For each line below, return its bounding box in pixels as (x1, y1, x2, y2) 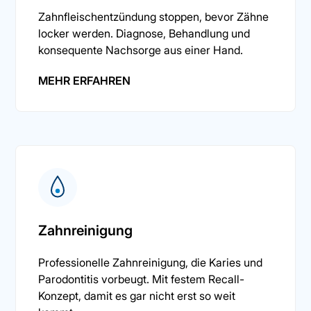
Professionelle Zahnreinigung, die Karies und (38, 255, 263, 269)
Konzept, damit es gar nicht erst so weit (38, 288, 236, 303)
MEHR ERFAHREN (38, 73, 131, 87)
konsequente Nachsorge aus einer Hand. (38, 42, 244, 57)
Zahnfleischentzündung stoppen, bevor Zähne (38, 9, 269, 24)
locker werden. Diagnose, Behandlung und (38, 26, 251, 40)
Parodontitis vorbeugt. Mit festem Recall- (38, 271, 245, 286)
